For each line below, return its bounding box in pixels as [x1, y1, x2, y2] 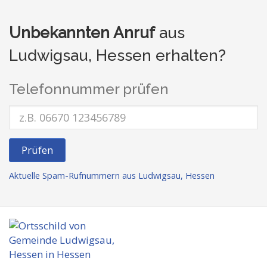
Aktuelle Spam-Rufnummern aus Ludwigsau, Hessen [9, 170, 215, 181]
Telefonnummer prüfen [9, 80, 169, 98]
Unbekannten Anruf [9, 24, 155, 42]
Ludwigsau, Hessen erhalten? [9, 46, 226, 64]
